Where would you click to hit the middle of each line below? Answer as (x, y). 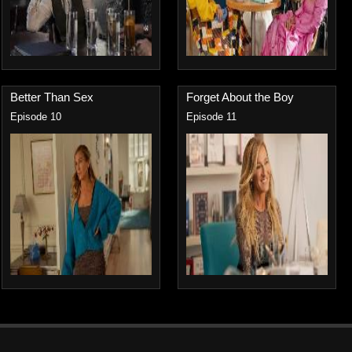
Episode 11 (211, 117)
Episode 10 (36, 117)
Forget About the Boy (240, 97)
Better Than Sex (52, 97)
